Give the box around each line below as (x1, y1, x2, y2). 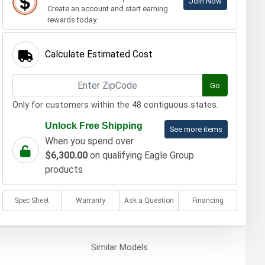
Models (117, 242, 148, 253)
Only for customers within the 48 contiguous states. (12, 100, 218, 111)
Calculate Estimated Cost (44, 49, 153, 60)
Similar (91, 242, 117, 253)
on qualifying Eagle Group (87, 150, 194, 161)
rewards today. (47, 15, 98, 25)
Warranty (76, 196, 106, 205)
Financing (192, 196, 224, 205)
